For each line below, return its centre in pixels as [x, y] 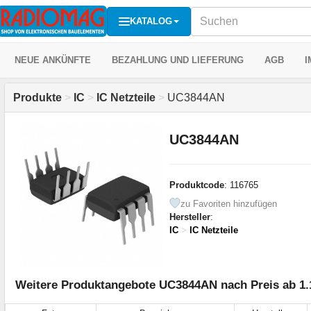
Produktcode [196, 185]
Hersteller [190, 217]
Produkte [37, 98]
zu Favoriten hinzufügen [228, 203]
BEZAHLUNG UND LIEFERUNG [178, 60]
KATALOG [151, 21]
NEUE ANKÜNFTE [53, 60]
